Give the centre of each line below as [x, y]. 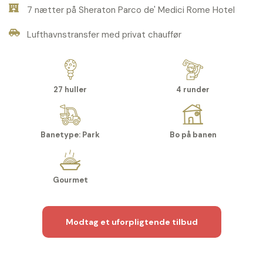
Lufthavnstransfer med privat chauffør [104, 35]
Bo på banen [193, 135]
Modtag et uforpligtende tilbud [131, 222]
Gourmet [70, 180]
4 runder [193, 90]
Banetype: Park [70, 135]
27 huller [70, 90]
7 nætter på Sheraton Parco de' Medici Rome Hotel [131, 10]
